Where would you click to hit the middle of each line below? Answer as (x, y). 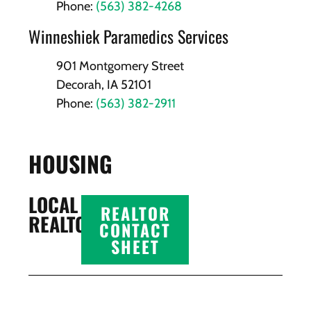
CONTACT (135, 229)
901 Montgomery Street (120, 66)
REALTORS (68, 224)
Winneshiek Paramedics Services (129, 36)
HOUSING (71, 164)
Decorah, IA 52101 (104, 84)
